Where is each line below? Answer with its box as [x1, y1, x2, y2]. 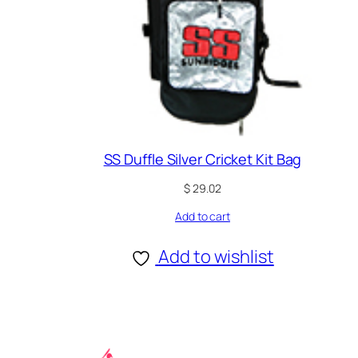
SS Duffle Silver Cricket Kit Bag [103, 149, 302, 169]
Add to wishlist [158, 245, 274, 269]
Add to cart [175, 209, 230, 225]
